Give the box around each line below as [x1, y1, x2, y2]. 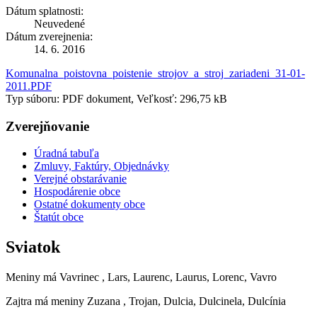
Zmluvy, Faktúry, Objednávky [34, 160, 169, 173]
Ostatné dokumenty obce [34, 198, 145, 211]
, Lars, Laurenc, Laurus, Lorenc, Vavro [102, 271, 277, 284]
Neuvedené [34, 17, 85, 30]
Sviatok [6, 238, 60, 257]
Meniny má [6, 271, 59, 284]
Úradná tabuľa [34, 147, 99, 160]
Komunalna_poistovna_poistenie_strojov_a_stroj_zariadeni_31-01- [6, 67, 305, 79]
